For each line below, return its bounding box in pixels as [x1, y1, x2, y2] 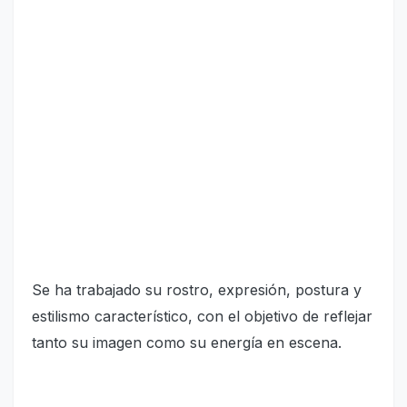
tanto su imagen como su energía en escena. [32, 333, 342, 352]
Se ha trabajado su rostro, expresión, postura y [32, 280, 362, 299]
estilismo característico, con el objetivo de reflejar [32, 306, 372, 325]
